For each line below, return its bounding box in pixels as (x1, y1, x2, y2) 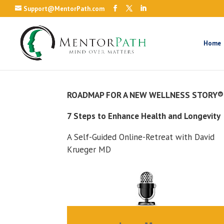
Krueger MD (67, 144, 111, 155)
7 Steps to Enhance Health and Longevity (67, 110, 221, 122)
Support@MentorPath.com (23, 4, 104, 13)
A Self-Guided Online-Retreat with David (67, 131, 215, 143)
